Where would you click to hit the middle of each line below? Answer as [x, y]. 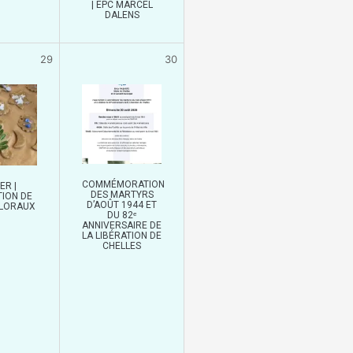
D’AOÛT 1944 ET [122, 204]
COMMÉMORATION [123, 184]
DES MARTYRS [122, 194]
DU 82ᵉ [122, 215]
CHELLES [122, 245]
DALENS [122, 15]
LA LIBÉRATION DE [122, 235]
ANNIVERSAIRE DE [122, 225]
